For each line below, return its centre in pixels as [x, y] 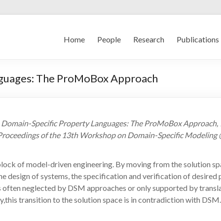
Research [149, 39]
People [109, 39]
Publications [198, 39]
